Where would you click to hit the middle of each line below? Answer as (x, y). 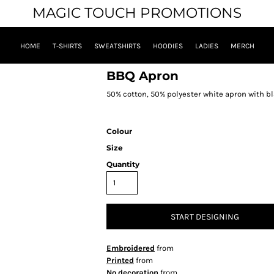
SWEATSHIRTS (117, 46)
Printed (120, 260)
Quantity (123, 164)
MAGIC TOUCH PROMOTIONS (137, 13)
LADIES (206, 46)
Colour (119, 131)
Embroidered (131, 248)
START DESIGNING (205, 217)
